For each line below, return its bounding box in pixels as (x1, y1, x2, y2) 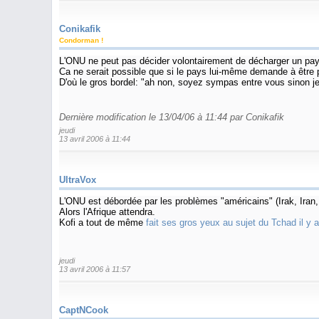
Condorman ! (59, 36, 103, 44)
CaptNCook (59, 304, 108, 315)
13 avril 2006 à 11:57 (59, 264, 130, 273)
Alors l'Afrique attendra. (59, 206, 155, 217)
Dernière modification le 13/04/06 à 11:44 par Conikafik (59, 112, 284, 122)
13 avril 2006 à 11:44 (59, 135, 130, 143)
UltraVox (59, 174, 96, 185)
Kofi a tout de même (59, 217, 146, 228)
